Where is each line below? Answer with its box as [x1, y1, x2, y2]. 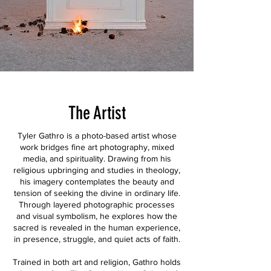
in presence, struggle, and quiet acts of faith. [13, 234, 180, 244]
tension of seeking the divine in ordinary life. [13, 188, 180, 198]
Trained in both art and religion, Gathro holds [13, 257, 181, 267]
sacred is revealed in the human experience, [13, 223, 180, 232]
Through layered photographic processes [19, 200, 175, 209]
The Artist [68, 102, 126, 124]
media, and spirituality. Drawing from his [22, 154, 171, 163]
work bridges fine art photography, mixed [19, 142, 174, 152]
